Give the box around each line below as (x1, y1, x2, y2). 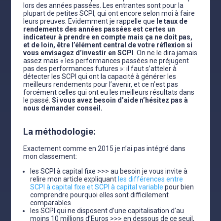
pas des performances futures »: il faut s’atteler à (23, 65, 177, 73)
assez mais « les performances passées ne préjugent (23, 57, 189, 65)
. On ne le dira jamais (134, 49, 198, 57)
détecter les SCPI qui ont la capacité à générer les (23, 73, 177, 80)
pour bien (163, 183, 194, 191)
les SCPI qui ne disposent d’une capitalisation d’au (30, 207, 184, 215)
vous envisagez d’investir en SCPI (23, 49, 134, 57)
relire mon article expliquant (30, 175, 117, 183)
